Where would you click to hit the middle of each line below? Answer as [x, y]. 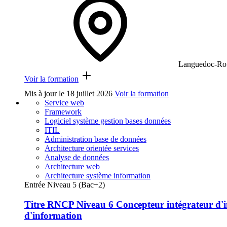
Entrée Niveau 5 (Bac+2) [65, 185]
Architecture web [72, 167]
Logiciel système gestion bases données [108, 121]
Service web [64, 103]
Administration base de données [96, 139]
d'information [53, 216]
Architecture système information [98, 176]
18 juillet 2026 [89, 94]
